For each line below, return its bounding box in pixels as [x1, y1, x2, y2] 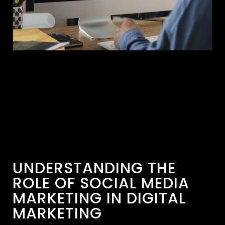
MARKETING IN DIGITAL [13, 188, 186, 209]
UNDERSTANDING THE [13, 158, 176, 179]
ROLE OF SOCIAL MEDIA [13, 173, 189, 194]
